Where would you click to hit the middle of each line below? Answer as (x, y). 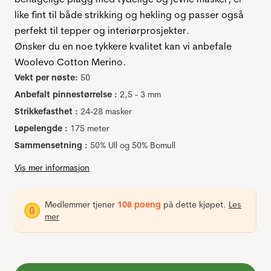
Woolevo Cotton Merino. (70, 62)
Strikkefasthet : (46, 112)
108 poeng (139, 205)
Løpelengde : (41, 129)
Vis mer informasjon (52, 168)
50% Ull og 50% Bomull (133, 145)
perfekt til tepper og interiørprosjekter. (102, 31)
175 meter (90, 129)
